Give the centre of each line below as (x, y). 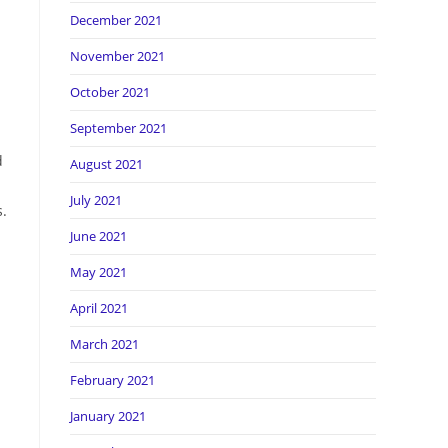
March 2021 (104, 344)
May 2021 (98, 272)
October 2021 (110, 92)
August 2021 (106, 164)
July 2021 (96, 200)
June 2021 (98, 236)
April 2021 (99, 308)
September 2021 (118, 128)
